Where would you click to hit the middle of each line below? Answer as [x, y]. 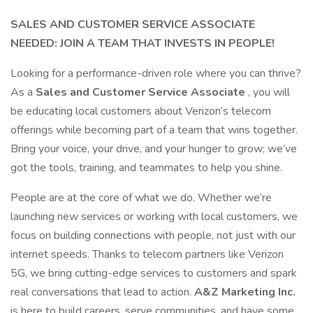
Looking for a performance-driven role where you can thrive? [156, 73]
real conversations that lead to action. [102, 292]
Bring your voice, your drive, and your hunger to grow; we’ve [154, 149]
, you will [269, 92]
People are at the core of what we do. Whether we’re [141, 198]
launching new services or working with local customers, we [154, 217]
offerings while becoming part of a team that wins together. [154, 130]
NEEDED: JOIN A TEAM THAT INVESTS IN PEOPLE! [143, 43]
